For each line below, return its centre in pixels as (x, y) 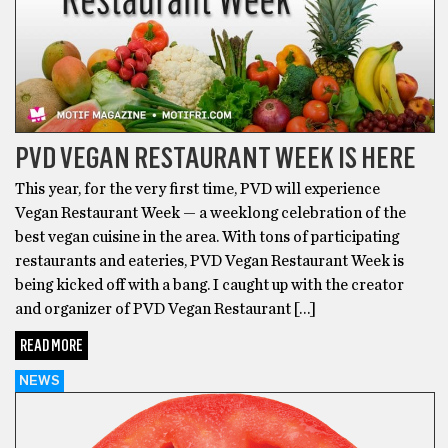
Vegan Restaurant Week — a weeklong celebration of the (210, 212)
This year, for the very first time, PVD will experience (197, 188)
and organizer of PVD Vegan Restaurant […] (165, 308)
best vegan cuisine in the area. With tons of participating (207, 236)
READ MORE (51, 345)
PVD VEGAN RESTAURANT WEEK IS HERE (215, 157)
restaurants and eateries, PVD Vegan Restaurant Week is (209, 260)
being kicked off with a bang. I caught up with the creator (209, 284)
